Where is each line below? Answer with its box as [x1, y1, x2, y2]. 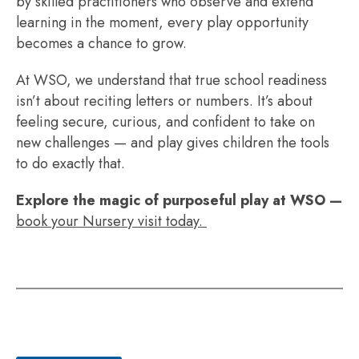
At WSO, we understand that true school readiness [16, 70, 327, 91]
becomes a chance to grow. [16, 33, 187, 54]
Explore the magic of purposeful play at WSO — [16, 190, 342, 211]
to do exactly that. [16, 153, 125, 174]
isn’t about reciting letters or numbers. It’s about [16, 91, 313, 111]
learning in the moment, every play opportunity [16, 12, 309, 33]
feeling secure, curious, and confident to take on [16, 111, 315, 132]
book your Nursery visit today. [16, 211, 203, 232]
